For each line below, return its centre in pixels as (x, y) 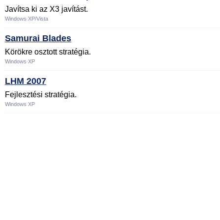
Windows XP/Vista (27, 19)
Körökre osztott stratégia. (48, 52)
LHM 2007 (26, 81)
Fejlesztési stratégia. (41, 95)
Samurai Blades (38, 38)
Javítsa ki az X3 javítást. (46, 9)
